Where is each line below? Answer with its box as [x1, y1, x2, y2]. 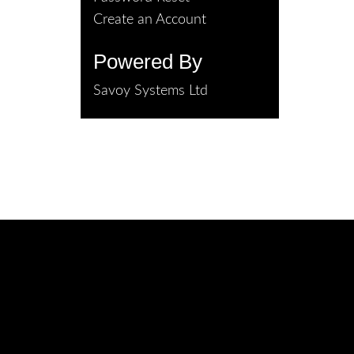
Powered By [93, 51, 202, 73]
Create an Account [93, 13, 206, 27]
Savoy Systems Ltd [93, 84, 208, 98]
